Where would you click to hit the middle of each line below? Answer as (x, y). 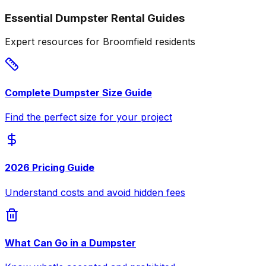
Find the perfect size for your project (88, 117)
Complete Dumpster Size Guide (78, 92)
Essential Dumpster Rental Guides (95, 18)
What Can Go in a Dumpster (70, 243)
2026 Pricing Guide (50, 168)
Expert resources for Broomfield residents (100, 42)
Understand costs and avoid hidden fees (95, 192)
